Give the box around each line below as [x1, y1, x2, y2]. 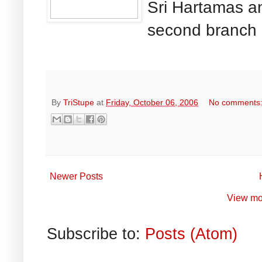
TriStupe [63, 97, 94, 107]
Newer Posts [50, 171, 103, 181]
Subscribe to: [47, 224, 145, 243]
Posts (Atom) [145, 224, 237, 243]
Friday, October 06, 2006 [106, 97, 198, 107]
